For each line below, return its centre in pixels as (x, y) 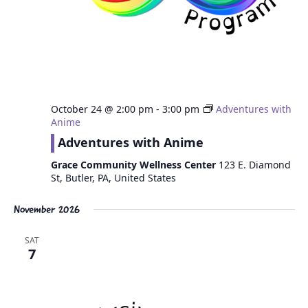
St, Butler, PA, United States (113, 178)
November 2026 (46, 209)
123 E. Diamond (254, 165)
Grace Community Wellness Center (134, 165)
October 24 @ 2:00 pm (102, 109)
